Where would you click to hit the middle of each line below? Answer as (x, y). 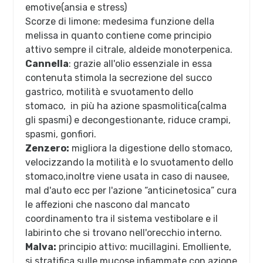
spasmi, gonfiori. (61, 134)
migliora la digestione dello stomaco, (151, 149)
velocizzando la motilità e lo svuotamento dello (129, 163)
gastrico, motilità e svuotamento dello (109, 92)
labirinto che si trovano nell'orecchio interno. (124, 233)
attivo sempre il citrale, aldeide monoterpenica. (129, 50)
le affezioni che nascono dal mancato (108, 205)
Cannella (47, 64)
